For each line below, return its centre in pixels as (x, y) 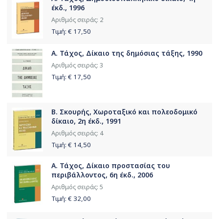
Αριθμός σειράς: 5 (77, 187)
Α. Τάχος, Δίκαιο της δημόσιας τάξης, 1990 (127, 53)
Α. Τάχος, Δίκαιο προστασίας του (111, 165)
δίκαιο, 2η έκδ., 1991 (86, 121)
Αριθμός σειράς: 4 (77, 133)
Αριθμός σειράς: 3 (77, 65)
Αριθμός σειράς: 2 (77, 20)
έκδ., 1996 (68, 7)
